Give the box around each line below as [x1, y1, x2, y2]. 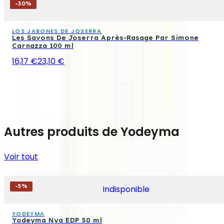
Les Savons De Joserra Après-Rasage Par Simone [12, 33, 198, 41]
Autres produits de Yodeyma [4, 123, 179, 140]
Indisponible [102, 183, 149, 195]
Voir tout [4, 150, 38, 162]
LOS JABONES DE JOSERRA [12, 26, 102, 35]
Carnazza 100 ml [12, 41, 73, 49]
